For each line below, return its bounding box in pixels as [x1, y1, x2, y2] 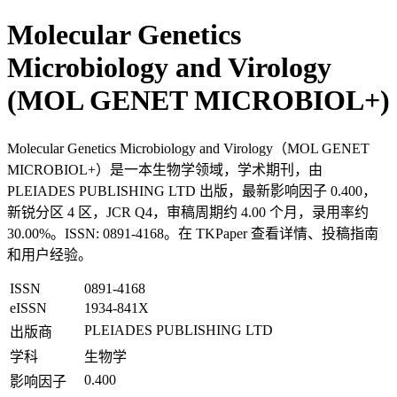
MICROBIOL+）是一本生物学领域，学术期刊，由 [7, 161, 323, 177]
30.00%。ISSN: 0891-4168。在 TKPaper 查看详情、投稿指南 [7, 225, 378, 241]
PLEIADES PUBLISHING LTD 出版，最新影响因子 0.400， [7, 183, 377, 198]
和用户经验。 [7, 246, 92, 262]
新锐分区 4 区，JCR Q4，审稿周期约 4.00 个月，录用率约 [7, 204, 369, 220]
